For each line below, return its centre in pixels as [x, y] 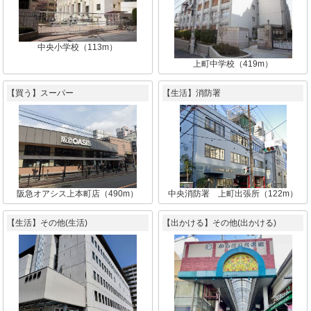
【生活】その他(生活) [48, 223]
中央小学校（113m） [78, 48]
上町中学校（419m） [233, 64]
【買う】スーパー [41, 93]
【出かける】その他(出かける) [220, 223]
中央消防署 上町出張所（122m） [233, 194]
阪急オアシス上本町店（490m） [78, 194]
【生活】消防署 [192, 93]
